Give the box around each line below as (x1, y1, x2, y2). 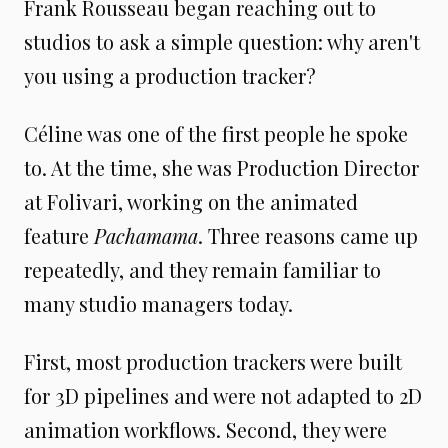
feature (24, 221, 94, 249)
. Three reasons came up (198, 221, 418, 249)
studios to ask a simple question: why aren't (24, 27, 420, 55)
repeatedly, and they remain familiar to (24, 255, 381, 283)
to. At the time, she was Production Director (24, 153, 419, 181)
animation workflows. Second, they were (24, 415, 387, 443)
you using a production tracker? (24, 61, 316, 89)
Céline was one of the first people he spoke (24, 119, 408, 147)
